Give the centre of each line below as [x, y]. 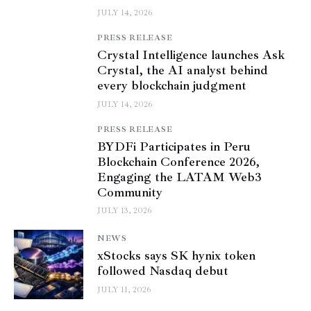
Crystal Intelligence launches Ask [191, 55]
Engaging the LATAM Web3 [179, 177]
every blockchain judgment [172, 86]
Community [130, 192]
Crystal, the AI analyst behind [183, 70]
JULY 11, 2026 [124, 290]
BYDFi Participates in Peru [174, 146]
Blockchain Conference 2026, [178, 161]
